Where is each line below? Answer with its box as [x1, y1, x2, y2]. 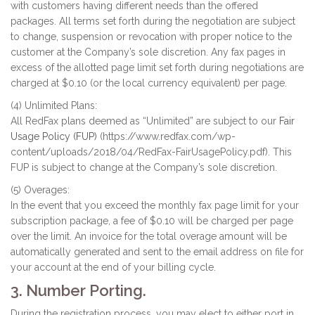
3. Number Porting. [11, 281, 146, 300]
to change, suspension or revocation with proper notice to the [11, 31, 292, 42]
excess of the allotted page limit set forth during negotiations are [11, 62, 304, 73]
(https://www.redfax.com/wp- [97, 131, 236, 142]
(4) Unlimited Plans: [11, 100, 97, 111]
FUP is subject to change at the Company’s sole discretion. [11, 162, 277, 173]
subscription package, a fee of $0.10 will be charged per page [11, 215, 293, 226]
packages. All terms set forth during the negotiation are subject [11, 15, 295, 27]
